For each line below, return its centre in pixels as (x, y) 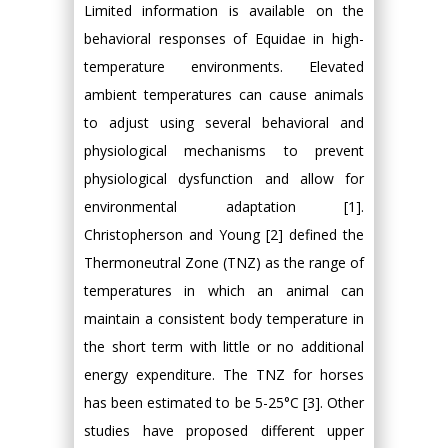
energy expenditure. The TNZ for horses (224, 374)
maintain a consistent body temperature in (224, 318)
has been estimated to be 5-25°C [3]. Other (224, 402)
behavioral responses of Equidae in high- (224, 38)
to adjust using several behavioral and (224, 122)
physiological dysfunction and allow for (224, 178)
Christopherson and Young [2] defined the (224, 234)
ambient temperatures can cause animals (224, 94)
